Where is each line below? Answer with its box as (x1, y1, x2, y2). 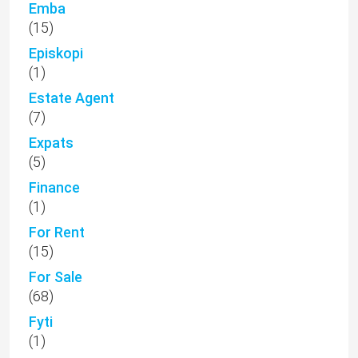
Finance (29, 179, 80, 197)
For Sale (29, 268, 82, 286)
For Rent (29, 224, 85, 241)
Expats (29, 134, 74, 152)
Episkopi (29, 45, 83, 62)
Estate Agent (29, 89, 114, 107)
